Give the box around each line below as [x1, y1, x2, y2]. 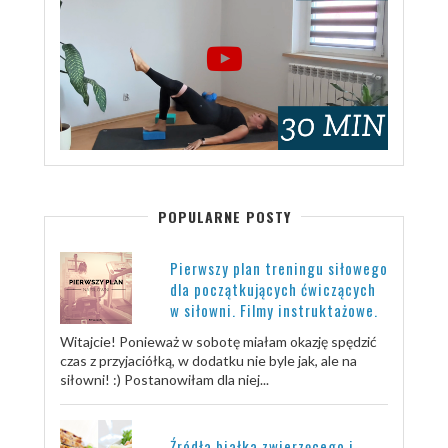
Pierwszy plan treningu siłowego [170, 256, 388, 279]
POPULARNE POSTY [157, 205, 291, 227]
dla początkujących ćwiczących [170, 277, 376, 300]
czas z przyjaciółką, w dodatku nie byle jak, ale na [60, 351, 357, 369]
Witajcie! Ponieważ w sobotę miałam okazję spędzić [60, 332, 377, 350]
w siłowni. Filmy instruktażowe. [170, 298, 378, 321]
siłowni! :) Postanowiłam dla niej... [60, 370, 269, 388]
